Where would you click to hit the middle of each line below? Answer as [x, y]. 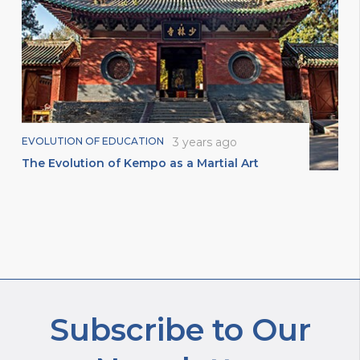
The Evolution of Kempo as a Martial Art [140, 163]
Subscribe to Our [180, 329]
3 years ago [205, 143]
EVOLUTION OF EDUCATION [93, 141]
